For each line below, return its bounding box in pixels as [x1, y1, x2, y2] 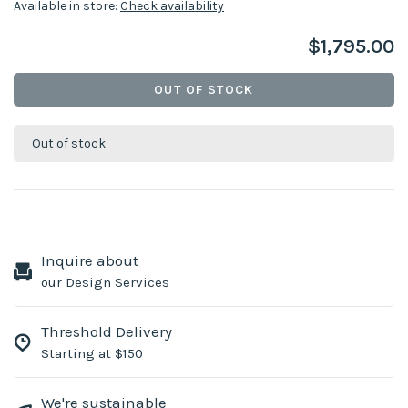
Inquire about [41, 251, 138, 270]
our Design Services [41, 274, 169, 291]
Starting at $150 [41, 345, 143, 362]
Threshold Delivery [41, 322, 172, 341]
